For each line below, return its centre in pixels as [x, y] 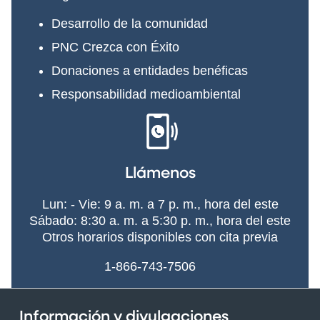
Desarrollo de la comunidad [130, 24]
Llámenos [160, 174]
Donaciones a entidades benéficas [150, 71]
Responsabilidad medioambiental [146, 95]
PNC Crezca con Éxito [115, 47]
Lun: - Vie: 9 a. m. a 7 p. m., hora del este [160, 205]
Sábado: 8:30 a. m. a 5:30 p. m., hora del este [160, 221]
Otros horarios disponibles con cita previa [160, 237]
